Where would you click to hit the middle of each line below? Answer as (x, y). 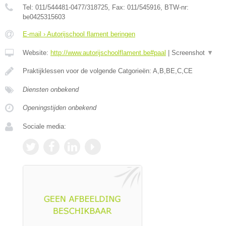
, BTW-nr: (175, 7)
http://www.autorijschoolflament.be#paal (108, 52)
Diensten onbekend (51, 89)
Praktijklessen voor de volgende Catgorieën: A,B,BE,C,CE (108, 71)
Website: (37, 52)
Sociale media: (44, 126)
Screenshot (189, 52)
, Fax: (118, 7)
